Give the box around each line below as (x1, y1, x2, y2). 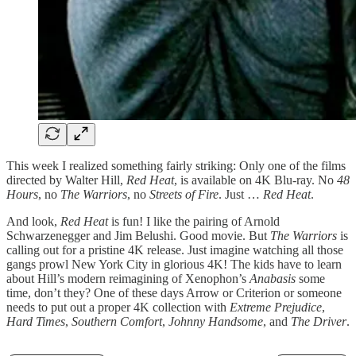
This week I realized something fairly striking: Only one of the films (6, 159, 346, 173)
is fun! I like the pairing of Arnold (108, 215, 280, 229)
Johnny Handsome (168, 315, 263, 329)
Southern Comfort (72, 315, 162, 329)
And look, (6, 215, 60, 229)
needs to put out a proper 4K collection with (6, 300, 230, 315)
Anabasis (250, 272, 296, 286)
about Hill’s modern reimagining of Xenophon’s (6, 272, 250, 286)
